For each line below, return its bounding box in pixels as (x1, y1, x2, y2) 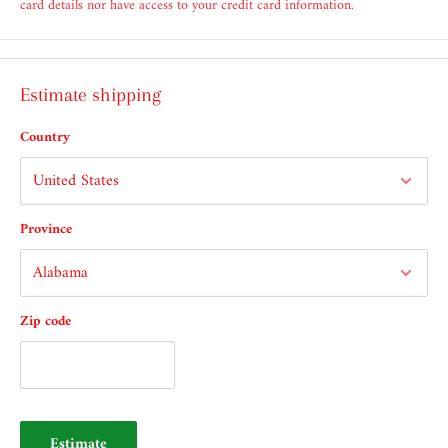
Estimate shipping (20, 84, 161, 107)
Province (20, 217, 72, 243)
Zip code (20, 309, 71, 335)
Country (20, 125, 70, 151)
